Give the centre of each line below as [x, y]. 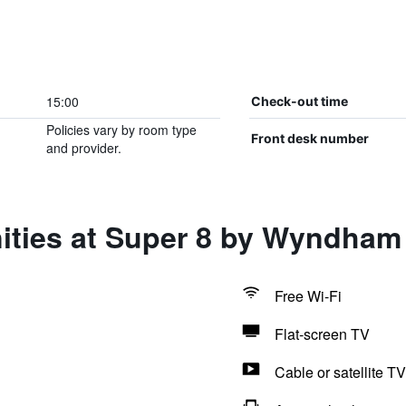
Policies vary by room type [121, 130]
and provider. [83, 148]
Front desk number [309, 138]
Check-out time [299, 101]
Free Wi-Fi [308, 296]
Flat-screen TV [322, 334]
